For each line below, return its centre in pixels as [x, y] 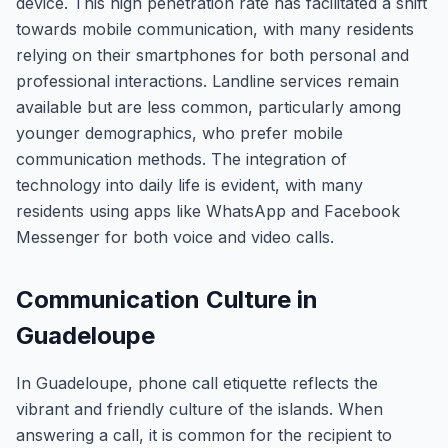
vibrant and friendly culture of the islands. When [199, 409]
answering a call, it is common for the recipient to [204, 435]
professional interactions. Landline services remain [207, 81]
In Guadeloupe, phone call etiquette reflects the [197, 383]
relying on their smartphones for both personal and [212, 55]
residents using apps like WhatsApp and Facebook [208, 211]
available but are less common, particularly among [208, 107]
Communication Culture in [167, 299]
